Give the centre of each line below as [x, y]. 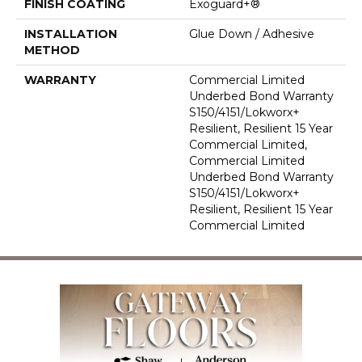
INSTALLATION [71, 34]
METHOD [52, 51]
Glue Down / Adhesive [252, 34]
